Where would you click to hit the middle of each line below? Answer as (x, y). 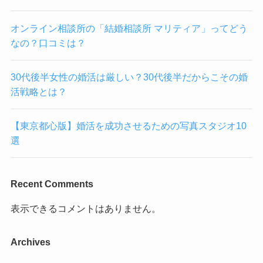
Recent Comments (52, 184)
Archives (30, 242)
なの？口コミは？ (48, 43)
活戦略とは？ (38, 91)
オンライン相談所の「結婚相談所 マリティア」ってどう (129, 28)
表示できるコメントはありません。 (85, 208)
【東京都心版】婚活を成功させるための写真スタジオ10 (128, 126)
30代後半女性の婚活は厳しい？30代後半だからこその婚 (129, 77)
